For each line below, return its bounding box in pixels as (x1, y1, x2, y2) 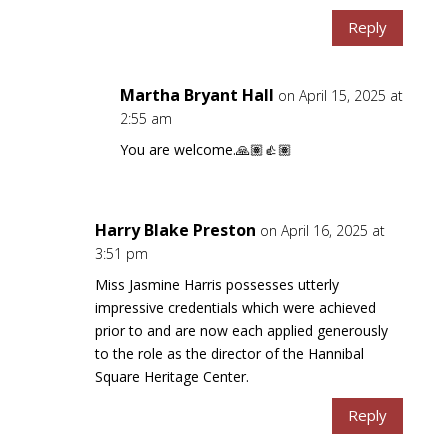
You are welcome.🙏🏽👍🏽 (119, 139, 292, 159)
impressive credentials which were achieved (94, 297, 376, 317)
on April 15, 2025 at (277, 85, 403, 105)
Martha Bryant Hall (119, 83, 274, 106)
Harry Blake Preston (94, 218, 256, 241)
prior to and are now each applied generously (94, 320, 388, 340)
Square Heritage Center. (94, 366, 249, 386)
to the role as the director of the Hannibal (94, 343, 364, 363)
